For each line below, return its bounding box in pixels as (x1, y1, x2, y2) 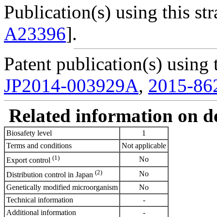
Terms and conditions (6, 141, 72, 150)
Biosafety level (6, 128, 52, 137)
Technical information (6, 195, 73, 204)
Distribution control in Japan (6, 170, 95, 179)
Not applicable (122, 141, 166, 150)
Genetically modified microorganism (6, 183, 118, 191)
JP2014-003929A (4, 75, 139, 96)
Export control (6, 156, 52, 165)
